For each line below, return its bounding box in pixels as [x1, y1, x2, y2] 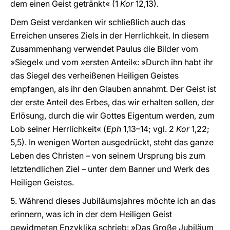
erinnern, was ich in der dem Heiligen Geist [10, 209, 172, 219]
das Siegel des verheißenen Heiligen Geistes [10, 70, 179, 81]
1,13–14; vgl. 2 [121, 124, 176, 134]
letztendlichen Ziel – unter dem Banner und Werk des [10, 164, 209, 174]
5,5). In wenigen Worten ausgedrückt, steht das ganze [10, 137, 214, 147]
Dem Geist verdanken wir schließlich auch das [10, 17, 185, 27]
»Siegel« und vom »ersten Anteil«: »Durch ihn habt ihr [10, 57, 213, 67]
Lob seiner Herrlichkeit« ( [10, 124, 106, 134]
